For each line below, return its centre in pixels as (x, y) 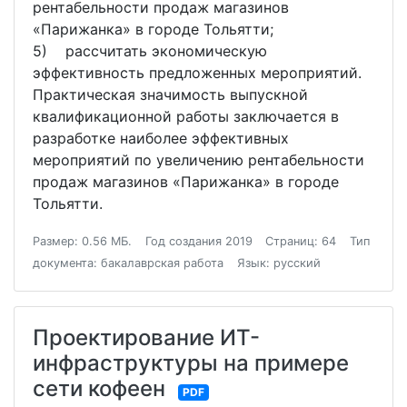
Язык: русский (278, 263)
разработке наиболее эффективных (161, 139)
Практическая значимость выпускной (170, 95)
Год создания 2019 (199, 242)
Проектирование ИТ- (146, 338)
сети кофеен (99, 389)
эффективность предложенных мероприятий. (197, 73)
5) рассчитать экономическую (150, 51)
